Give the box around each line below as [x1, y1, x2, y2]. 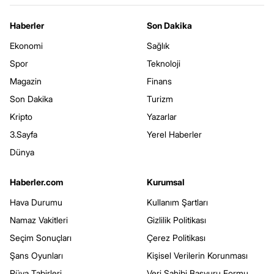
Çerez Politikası [147, 232, 206, 243]
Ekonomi [10, 40, 43, 51]
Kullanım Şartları [147, 196, 208, 207]
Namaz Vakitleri [10, 214, 68, 225]
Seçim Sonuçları [10, 232, 72, 243]
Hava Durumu [10, 196, 62, 207]
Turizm [147, 93, 173, 104]
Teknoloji [147, 57, 180, 68]
